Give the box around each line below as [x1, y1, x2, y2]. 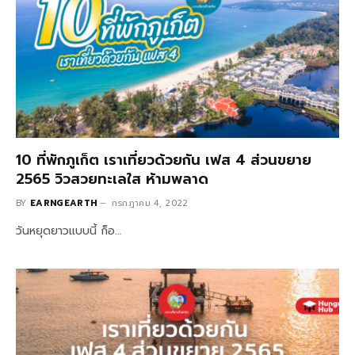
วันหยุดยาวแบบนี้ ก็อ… [16, 223, 121, 239]
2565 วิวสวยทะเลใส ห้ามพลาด [16, 168, 208, 190]
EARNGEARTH [30, 197, 97, 210]
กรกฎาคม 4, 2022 [111, 197, 189, 210]
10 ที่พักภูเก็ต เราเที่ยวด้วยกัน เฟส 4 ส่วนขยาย [16, 149, 311, 171]
